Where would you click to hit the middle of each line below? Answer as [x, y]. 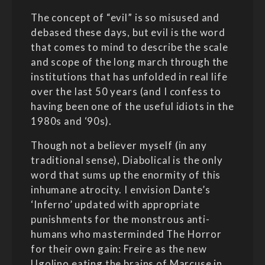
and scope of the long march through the [130, 62]
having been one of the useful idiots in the [132, 106]
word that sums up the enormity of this [126, 174]
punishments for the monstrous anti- [120, 219]
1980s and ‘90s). [71, 121]
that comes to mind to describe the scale [130, 47]
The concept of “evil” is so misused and [125, 17]
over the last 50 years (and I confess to [126, 91]
